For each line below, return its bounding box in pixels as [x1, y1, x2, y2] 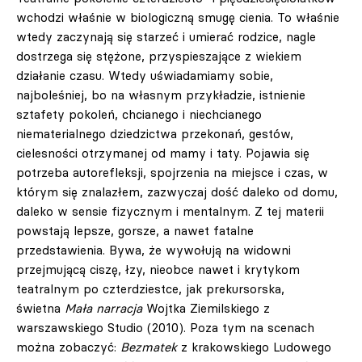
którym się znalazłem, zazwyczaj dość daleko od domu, [16, 184, 338, 200]
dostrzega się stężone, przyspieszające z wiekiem [16, 48, 301, 64]
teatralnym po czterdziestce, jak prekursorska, [16, 281, 284, 297]
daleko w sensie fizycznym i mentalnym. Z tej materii [16, 204, 324, 219]
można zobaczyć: [16, 339, 120, 355]
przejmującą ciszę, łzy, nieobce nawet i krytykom [16, 262, 300, 277]
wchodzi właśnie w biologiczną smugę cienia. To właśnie [16, 10, 339, 25]
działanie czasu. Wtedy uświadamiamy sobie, [16, 68, 273, 83]
